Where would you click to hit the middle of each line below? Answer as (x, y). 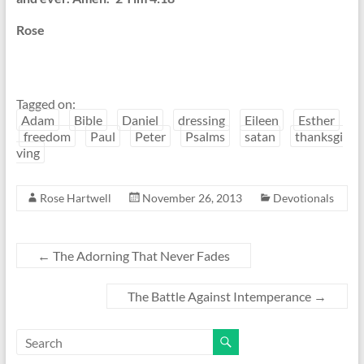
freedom (47, 136)
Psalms (205, 136)
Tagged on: (45, 104)
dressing (201, 120)
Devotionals (303, 198)
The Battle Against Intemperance (221, 297)
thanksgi (318, 136)
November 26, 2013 (192, 198)
